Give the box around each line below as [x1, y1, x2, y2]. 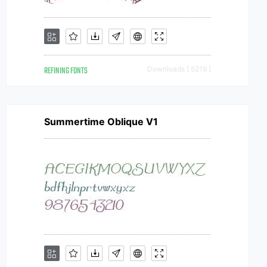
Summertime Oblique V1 [44, 116, 158, 128]
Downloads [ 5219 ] [147, 64, 211, 73]
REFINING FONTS [44, 64, 88, 78]
